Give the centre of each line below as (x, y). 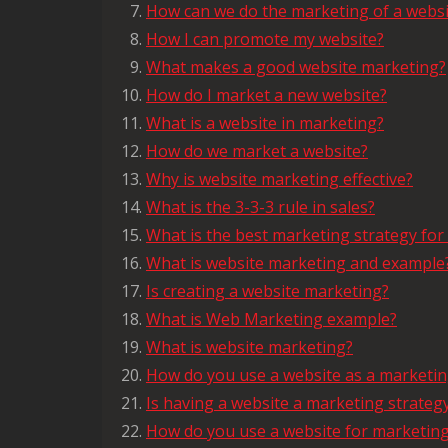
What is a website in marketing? (265, 123)
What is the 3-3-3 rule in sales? (260, 207)
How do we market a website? (257, 151)
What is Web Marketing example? (271, 319)
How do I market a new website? (266, 95)
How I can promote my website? (265, 39)
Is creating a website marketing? (267, 291)
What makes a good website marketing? (296, 67)
